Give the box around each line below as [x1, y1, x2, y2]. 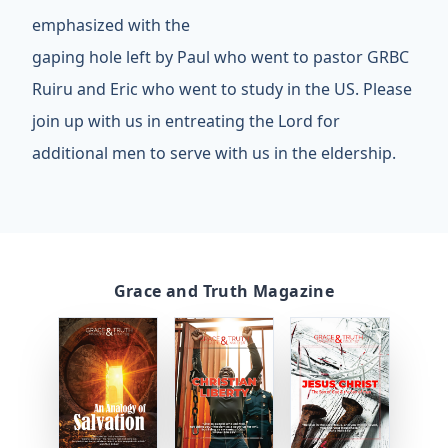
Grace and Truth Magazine [113, 280, 335, 302]
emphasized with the [32, 14, 190, 36]
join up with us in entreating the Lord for [32, 110, 340, 132]
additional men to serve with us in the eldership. [32, 142, 396, 164]
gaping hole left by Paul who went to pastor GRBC [32, 46, 409, 68]
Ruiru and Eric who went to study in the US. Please [32, 78, 412, 100]
